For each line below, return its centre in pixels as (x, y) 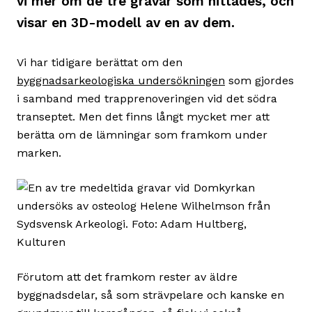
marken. (39, 153)
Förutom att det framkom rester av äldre (127, 276)
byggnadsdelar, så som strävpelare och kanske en (150, 295)
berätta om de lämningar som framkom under (142, 134)
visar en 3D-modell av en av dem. (126, 22)
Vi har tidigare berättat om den (100, 62)
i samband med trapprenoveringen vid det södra (147, 98)
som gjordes (259, 80)
